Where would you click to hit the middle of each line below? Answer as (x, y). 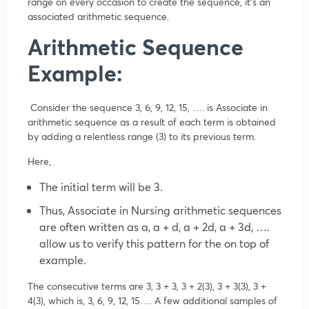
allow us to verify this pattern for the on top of (154, 243)
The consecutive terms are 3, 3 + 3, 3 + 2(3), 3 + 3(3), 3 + (147, 286)
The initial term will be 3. (102, 186)
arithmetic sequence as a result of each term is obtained (152, 121)
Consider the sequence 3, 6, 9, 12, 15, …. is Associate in (148, 107)
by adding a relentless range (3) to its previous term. (143, 136)
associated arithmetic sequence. (98, 16)
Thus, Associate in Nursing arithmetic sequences (160, 210)
